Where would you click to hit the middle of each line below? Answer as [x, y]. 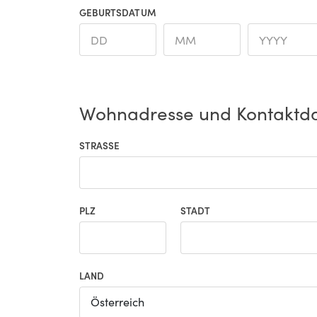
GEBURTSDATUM [118, 13]
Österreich [117, 302]
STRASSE [97, 146]
